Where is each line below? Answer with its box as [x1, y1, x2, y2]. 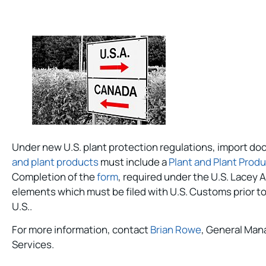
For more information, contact [12, 223, 150, 237]
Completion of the [12, 170, 97, 183]
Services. [12, 237, 54, 252]
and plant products [12, 155, 99, 169]
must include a [99, 155, 169, 169]
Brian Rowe [150, 223, 201, 237]
